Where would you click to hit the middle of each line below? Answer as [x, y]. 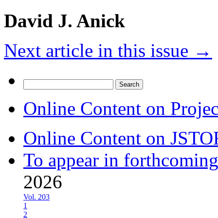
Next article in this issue [99, 51]
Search [33, 83]
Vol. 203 [36, 197]
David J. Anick [64, 21]
